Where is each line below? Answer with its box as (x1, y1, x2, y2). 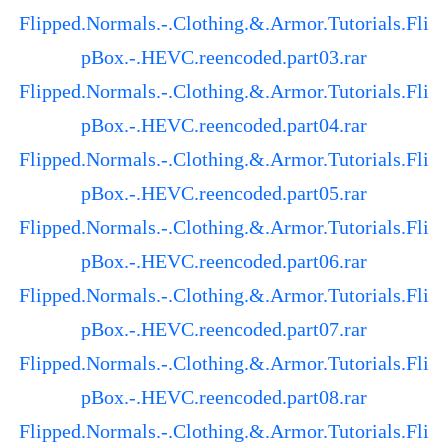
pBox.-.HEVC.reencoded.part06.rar (81, 242, 367, 281)
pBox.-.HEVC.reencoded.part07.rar (81, 310, 367, 349)
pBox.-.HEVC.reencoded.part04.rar (81, 106, 367, 145)
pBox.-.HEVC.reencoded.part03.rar (81, 38, 367, 77)
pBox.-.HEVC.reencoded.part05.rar (81, 174, 367, 213)
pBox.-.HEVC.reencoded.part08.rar (81, 378, 367, 417)
